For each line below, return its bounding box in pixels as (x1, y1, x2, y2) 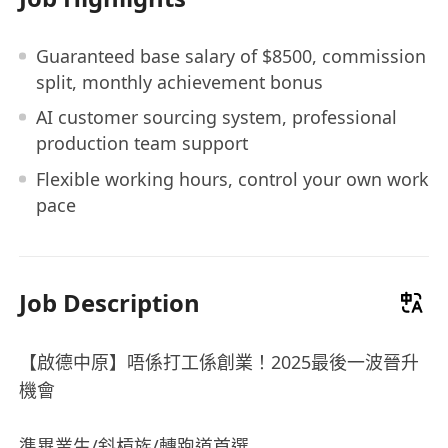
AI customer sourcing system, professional (35, 105, 397, 130)
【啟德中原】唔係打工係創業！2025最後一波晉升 (19, 349, 420, 374)
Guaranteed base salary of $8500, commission (35, 43, 426, 68)
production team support (35, 131, 248, 156)
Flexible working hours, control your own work (35, 166, 429, 191)
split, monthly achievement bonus (35, 69, 323, 94)
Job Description (19, 285, 201, 319)
